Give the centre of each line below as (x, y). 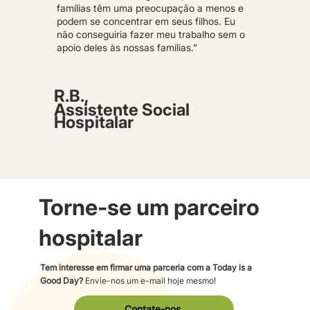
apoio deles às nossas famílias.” (127, 48)
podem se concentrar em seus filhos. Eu (146, 21)
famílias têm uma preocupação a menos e (150, 8)
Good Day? (61, 281)
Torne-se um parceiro (149, 207)
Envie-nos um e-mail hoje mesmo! (149, 281)
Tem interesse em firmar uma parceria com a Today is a (146, 268)
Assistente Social (121, 109)
